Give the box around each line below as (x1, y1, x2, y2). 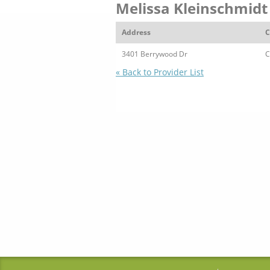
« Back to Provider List (116, 66, 204, 78)
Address (122, 27, 151, 37)
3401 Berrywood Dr (122, 49, 187, 59)
